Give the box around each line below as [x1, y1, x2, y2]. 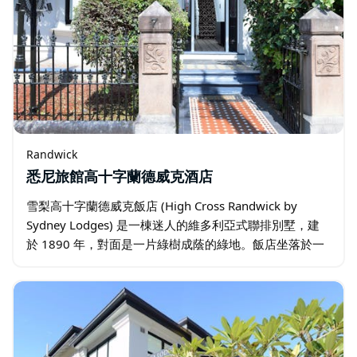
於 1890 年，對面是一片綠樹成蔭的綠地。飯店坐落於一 [26, 235, 324, 252]
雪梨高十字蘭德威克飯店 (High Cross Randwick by [26, 197, 297, 214]
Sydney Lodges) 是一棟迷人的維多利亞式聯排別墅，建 [26, 216, 320, 233]
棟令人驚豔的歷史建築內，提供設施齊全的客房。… [26, 254, 299, 271]
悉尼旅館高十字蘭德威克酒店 [26, 170, 213, 185]
